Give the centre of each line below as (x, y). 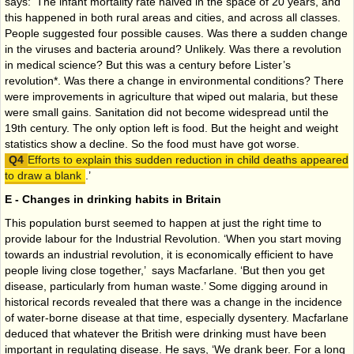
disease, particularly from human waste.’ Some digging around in (166, 286)
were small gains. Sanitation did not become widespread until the (167, 112)
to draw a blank (43, 175)
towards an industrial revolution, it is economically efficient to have (169, 254)
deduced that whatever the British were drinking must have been (166, 333)
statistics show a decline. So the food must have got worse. (152, 143)
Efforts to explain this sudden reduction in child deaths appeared (188, 159)
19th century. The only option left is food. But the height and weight (171, 128)
